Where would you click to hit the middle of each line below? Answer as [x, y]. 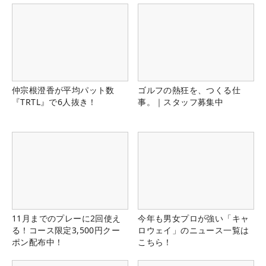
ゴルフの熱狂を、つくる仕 [189, 90]
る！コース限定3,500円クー [66, 230]
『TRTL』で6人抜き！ [54, 102]
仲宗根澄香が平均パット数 [63, 90]
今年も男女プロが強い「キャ [194, 218]
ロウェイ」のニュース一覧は [194, 230]
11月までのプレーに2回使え [66, 218]
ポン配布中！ [38, 242]
